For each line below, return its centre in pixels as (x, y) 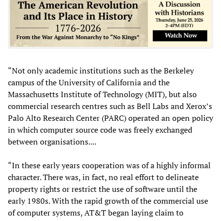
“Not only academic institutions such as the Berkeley (101, 70)
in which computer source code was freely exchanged (100, 129)
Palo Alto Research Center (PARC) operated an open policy (110, 118)
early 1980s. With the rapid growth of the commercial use (108, 201)
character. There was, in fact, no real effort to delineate (103, 177)
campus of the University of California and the (89, 82)
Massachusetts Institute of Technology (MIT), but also (102, 94)
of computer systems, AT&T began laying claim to (96, 212)
